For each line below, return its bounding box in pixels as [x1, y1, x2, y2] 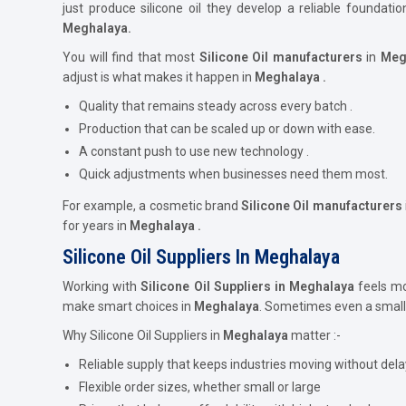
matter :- [288, 327, 341, 343]
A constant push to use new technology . [79, 143, 309, 159]
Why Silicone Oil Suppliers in [63, 327, 223, 343]
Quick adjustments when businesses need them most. [79, 166, 388, 181]
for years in [63, 217, 130, 233]
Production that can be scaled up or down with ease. [79, 121, 375, 136]
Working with [63, 278, 141, 294]
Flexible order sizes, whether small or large [79, 379, 321, 394]
